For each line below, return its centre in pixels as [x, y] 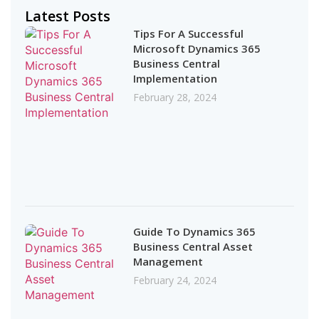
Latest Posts [68, 16]
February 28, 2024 [175, 98]
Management [170, 261]
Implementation [176, 79]
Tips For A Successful [189, 34]
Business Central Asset [193, 246]
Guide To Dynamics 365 [195, 231]
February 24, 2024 [175, 280]
